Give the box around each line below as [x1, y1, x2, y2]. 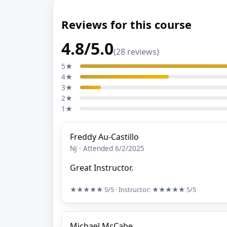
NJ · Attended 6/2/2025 [70, 143, 144, 154]
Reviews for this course [61, 16, 192, 32]
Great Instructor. [70, 162, 133, 174]
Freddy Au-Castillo [70, 131, 139, 143]
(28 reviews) [113, 46, 159, 58]
